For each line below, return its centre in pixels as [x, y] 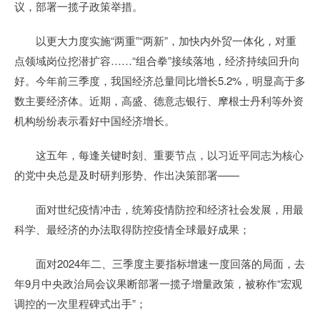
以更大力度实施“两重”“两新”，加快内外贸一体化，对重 [155, 40]
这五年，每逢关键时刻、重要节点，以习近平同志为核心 [159, 155]
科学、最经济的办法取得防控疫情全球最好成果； [132, 229]
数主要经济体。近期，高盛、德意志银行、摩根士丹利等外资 [159, 100]
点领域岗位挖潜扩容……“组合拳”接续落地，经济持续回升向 [157, 60]
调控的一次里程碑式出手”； [80, 303]
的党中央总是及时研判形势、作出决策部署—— [127, 175]
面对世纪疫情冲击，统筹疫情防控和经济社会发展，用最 [159, 209]
